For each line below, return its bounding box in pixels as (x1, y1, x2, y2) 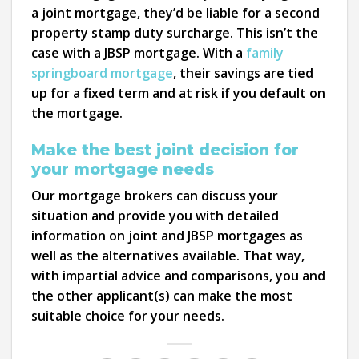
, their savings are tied (173, 64, 313, 82)
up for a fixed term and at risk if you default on (31, 84, 325, 102)
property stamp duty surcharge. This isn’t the (31, 24, 318, 42)
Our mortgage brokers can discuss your (31, 187, 278, 205)
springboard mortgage (31, 64, 173, 82)
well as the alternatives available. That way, (31, 247, 305, 265)
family (246, 44, 284, 62)
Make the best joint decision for (31, 139, 299, 159)
